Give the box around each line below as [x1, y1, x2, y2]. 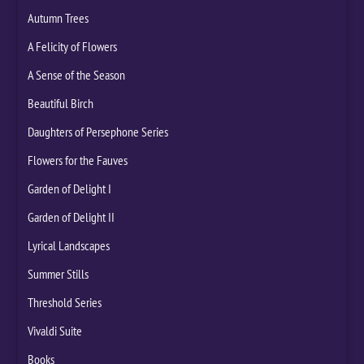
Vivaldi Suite [28, 322, 83, 339]
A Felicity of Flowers [28, 37, 118, 54]
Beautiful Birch [28, 94, 94, 111]
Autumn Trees [28, 9, 89, 26]
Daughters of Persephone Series [28, 123, 169, 140]
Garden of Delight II [28, 208, 115, 225]
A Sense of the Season [28, 66, 126, 83]
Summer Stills [28, 265, 89, 282]
